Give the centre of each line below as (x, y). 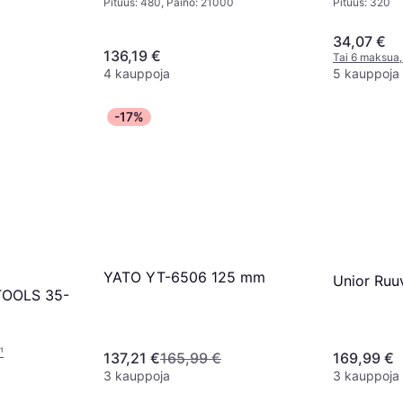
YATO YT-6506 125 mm (184, 278)
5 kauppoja (366, 74)
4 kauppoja (137, 74)
